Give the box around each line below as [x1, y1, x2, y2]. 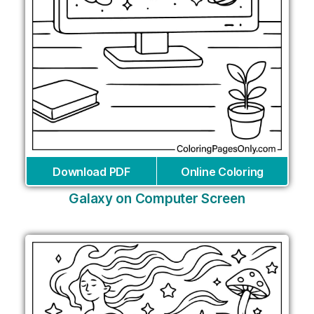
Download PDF [53, 165, 130, 179]
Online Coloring [181, 165, 264, 179]
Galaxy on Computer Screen [69, 191, 245, 207]
